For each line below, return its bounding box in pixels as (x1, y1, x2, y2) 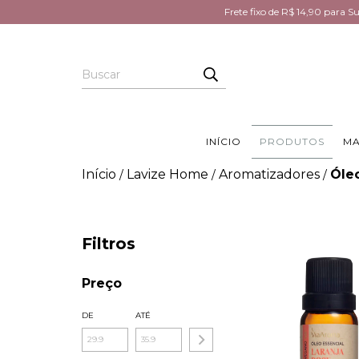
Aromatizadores (219, 167, 320, 183)
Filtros (82, 234, 135, 254)
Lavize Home (127, 167, 208, 183)
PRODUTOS (259, 135, 325, 148)
